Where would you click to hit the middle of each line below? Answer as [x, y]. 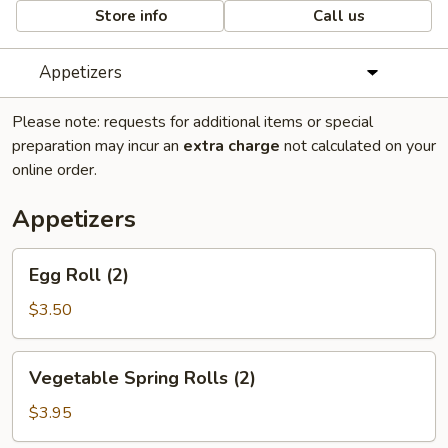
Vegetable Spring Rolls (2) [142, 378]
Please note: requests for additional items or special [192, 122]
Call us [337, 15]
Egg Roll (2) [79, 275]
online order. [54, 170]
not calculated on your [358, 146]
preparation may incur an [97, 146]
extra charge [231, 146]
